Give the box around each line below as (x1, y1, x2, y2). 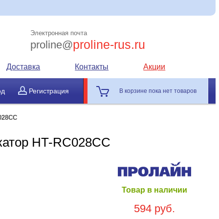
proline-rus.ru (73, 38, 146, 51)
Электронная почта (30, 29, 88, 37)
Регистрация (28, 87, 69, 95)
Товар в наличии (121, 186, 187, 194)
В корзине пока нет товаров (119, 88, 197, 94)
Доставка (6, 63, 41, 71)
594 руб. (133, 202, 175, 215)
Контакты (75, 63, 109, 71)
